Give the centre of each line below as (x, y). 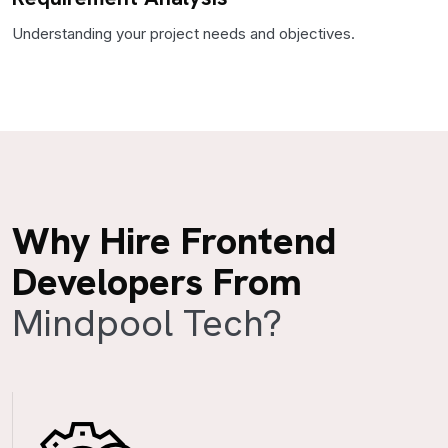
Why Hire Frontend (174, 241)
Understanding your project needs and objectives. (183, 33)
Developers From (157, 282)
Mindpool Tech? (147, 323)
